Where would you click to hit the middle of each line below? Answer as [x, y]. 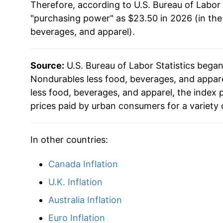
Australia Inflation [85, 200]
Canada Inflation [83, 164]
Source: [47, 65]
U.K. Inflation [75, 182]
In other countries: [69, 139]
